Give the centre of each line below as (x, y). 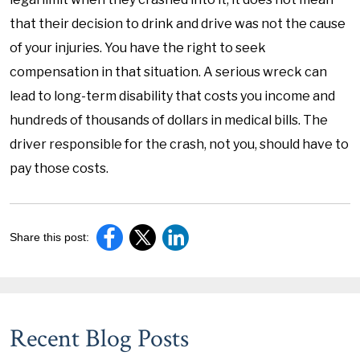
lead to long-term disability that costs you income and (172, 96)
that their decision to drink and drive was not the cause (178, 24)
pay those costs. (59, 168)
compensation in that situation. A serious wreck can (168, 72)
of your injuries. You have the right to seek (138, 48)
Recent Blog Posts (99, 339)
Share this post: (49, 237)
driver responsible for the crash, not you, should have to (179, 144)
